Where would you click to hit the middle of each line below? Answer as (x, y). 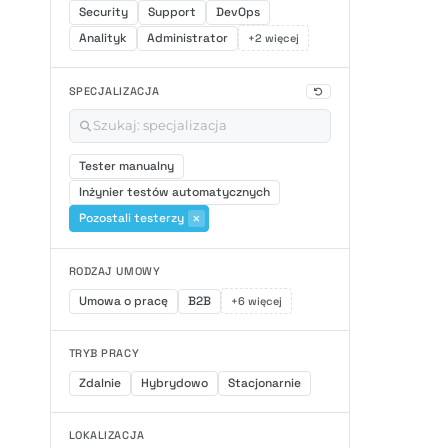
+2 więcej (273, 38)
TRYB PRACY (104, 353)
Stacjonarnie (264, 383)
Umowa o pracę (123, 301)
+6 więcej (256, 301)
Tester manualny (126, 166)
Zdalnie (99, 383)
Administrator (187, 38)
